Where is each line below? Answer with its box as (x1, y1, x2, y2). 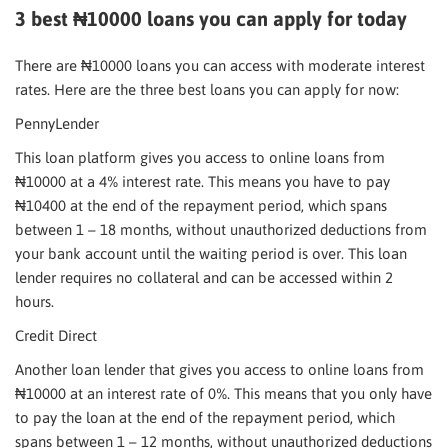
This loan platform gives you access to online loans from (15, 149, 385, 166)
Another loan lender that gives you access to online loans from (15, 361, 424, 378)
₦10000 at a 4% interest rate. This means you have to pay (15, 173, 390, 190)
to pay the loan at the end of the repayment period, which (15, 409, 395, 426)
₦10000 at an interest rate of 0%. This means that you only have (15, 385, 432, 402)
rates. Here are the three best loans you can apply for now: (15, 81, 399, 98)
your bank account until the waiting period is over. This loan (15, 245, 407, 262)
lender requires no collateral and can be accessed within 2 (15, 269, 393, 286)
